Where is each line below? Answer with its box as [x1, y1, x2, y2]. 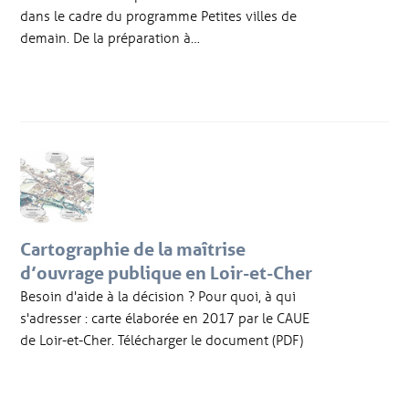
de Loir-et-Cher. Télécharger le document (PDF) [20, 330, 304, 349]
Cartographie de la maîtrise [20, 237, 246, 260]
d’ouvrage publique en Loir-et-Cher [20, 261, 313, 284]
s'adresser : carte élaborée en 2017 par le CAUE [20, 308, 310, 327]
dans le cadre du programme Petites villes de [20, 5, 298, 25]
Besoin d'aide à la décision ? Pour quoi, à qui [20, 286, 297, 305]
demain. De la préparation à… [20, 27, 201, 47]
